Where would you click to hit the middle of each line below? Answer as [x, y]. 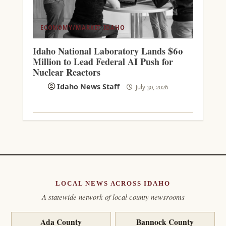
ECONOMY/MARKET [71, 27]
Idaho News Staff [88, 86]
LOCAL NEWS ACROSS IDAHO [113, 184]
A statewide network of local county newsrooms [113, 197]
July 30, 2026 [151, 87]
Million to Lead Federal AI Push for [103, 61]
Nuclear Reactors [66, 72]
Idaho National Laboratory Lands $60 [108, 51]
